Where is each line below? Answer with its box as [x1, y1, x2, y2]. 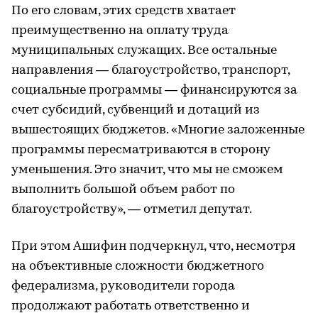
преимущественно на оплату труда [11, 23, 229, 38]
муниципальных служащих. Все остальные [11, 43, 277, 57]
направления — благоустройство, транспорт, [11, 63, 290, 77]
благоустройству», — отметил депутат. [11, 202, 252, 216]
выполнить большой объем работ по [11, 182, 235, 197]
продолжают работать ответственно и [11, 299, 250, 313]
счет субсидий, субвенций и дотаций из [11, 103, 260, 117]
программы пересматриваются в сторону [11, 143, 270, 157]
